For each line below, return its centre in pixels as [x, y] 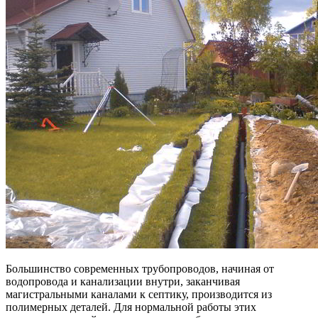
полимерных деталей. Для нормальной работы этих [131, 307]
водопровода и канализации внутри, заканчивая [123, 281]
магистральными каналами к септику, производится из [139, 294]
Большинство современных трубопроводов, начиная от [140, 268]
